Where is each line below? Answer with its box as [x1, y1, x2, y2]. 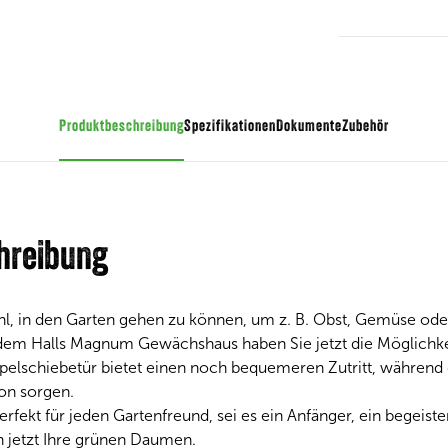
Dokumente [276, 119, 342, 135]
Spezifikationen [184, 119, 276, 135]
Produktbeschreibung [59, 119, 184, 135]
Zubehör [342, 119, 389, 135]
